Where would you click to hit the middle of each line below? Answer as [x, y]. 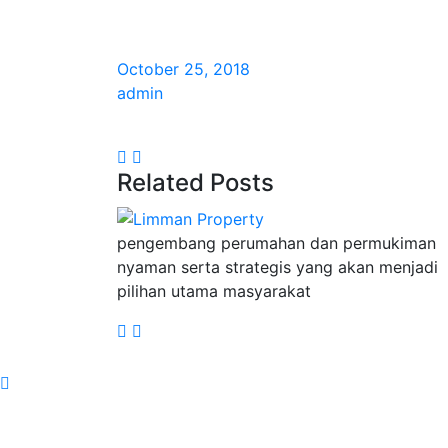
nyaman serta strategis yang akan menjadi [277, 266]
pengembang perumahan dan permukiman [276, 242]
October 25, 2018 [183, 69]
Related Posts [195, 183]
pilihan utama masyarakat [214, 290]
